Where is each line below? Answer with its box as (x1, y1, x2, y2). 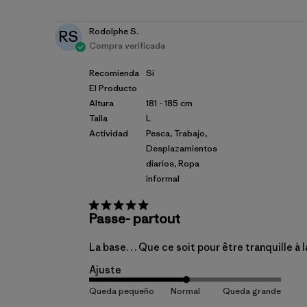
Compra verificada (89, 40, 165, 51)
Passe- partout (89, 210, 180, 227)
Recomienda (89, 67, 139, 79)
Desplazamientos (146, 143, 217, 154)
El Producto (89, 82, 137, 94)
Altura (89, 97, 114, 109)
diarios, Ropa (146, 158, 199, 169)
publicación (129, 6, 191, 21)
